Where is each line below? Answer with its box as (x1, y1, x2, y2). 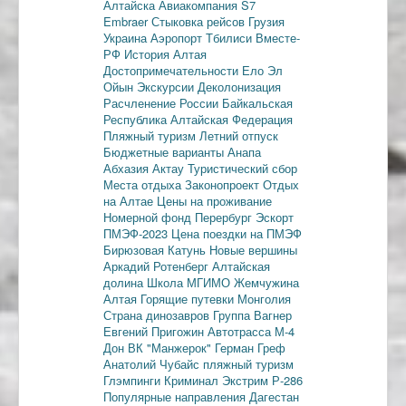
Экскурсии (137, 77, 198, 95)
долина (103, 273, 147, 291)
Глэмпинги (103, 371, 164, 389)
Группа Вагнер (213, 305, 292, 324)
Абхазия (103, 159, 152, 177)
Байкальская (222, 93, 293, 111)
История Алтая (124, 44, 207, 63)
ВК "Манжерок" (128, 338, 215, 356)
